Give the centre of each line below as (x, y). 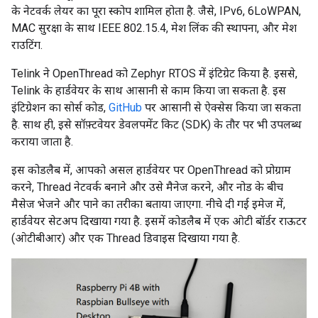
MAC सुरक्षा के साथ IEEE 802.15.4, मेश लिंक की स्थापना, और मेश (154, 28)
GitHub (125, 107)
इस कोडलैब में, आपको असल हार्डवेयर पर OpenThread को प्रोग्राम (151, 170)
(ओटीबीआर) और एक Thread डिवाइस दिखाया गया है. (126, 238)
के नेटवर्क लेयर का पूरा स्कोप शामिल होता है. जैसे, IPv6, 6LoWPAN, (156, 11)
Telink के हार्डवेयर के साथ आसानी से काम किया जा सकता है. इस (149, 90)
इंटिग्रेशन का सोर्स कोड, (60, 107)
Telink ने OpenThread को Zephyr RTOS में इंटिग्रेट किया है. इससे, (154, 73)
